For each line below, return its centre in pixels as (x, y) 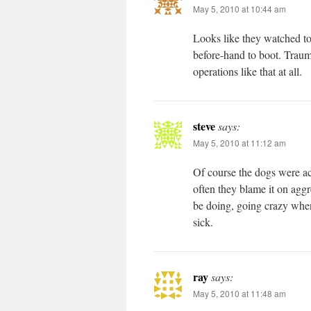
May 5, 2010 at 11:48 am (239, 293)
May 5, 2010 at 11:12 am (239, 143)
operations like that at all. (247, 71)
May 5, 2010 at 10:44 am (239, 9)
